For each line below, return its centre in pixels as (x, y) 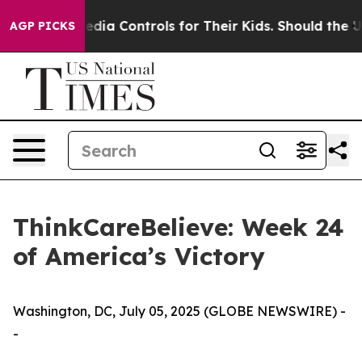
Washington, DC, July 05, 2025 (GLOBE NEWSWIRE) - (179, 311)
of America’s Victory (139, 256)
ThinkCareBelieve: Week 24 (179, 227)
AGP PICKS (42, 26)
